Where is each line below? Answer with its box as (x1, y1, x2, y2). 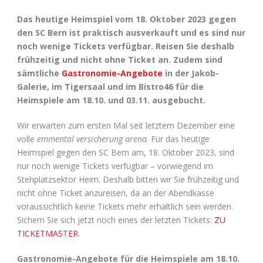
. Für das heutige (147, 133, 210, 144)
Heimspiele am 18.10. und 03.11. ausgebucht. (17, 94, 205, 106)
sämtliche (17, 67, 62, 79)
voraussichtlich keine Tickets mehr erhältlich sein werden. (17, 200, 233, 212)
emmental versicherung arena (37, 133, 147, 144)
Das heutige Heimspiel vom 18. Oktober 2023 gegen (17, 13, 236, 25)
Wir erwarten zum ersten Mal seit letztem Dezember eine (17, 119, 235, 131)
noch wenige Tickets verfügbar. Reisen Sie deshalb (17, 40, 234, 52)
